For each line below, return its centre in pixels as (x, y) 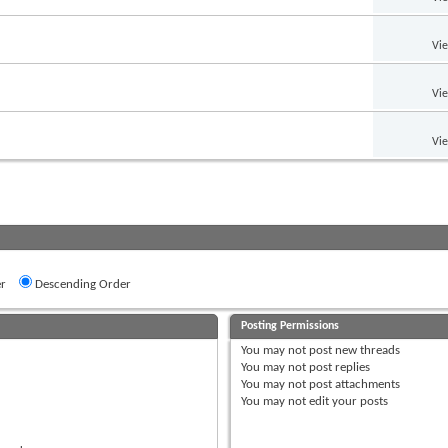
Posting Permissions (290, 325)
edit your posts (347, 401)
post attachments (353, 384)
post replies (338, 367)
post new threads (353, 350)
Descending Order (81, 284)
